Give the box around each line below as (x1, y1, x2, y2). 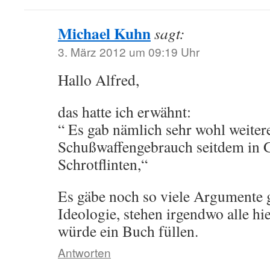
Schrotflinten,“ (58, 154, 148, 174)
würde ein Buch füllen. (58, 221, 198, 241)
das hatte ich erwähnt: (58, 101, 191, 122)
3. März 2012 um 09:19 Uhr (58, 43, 199, 60)
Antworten (58, 244, 111, 260)
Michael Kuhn (58, 22, 151, 45)
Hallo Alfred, (58, 69, 139, 90)
